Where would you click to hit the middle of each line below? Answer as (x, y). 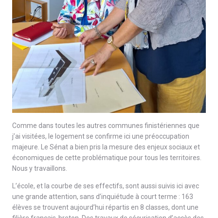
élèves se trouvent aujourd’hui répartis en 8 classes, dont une (105, 207)
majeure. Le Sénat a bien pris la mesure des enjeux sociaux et (106, 147)
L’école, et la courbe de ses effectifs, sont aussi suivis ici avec (106, 186)
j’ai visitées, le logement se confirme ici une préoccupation (101, 136)
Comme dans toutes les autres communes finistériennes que (106, 125)
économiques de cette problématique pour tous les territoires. (107, 157)
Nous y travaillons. (40, 168)
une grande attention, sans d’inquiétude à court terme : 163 (103, 196)
